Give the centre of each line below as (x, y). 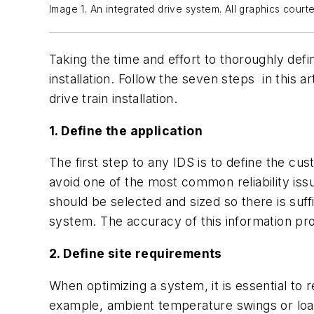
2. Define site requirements (136, 254)
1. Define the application (126, 130)
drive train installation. (113, 99)
